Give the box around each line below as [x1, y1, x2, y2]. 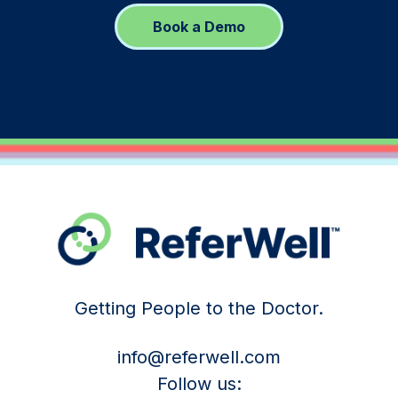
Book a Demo [153, 17, 245, 36]
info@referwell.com [117, 346, 281, 368]
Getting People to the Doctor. [75, 298, 323, 320]
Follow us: [156, 372, 242, 394]
